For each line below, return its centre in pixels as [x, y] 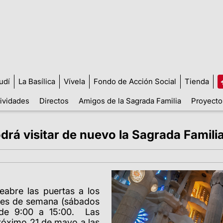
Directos [54, 101]
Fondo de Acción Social [135, 81]
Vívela [74, 81]
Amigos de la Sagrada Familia [130, 101]
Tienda [197, 81]
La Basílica [37, 81]
